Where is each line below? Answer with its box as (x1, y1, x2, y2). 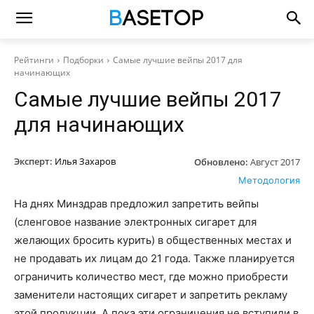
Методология (238, 174, 300, 186)
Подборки (63, 54, 104, 66)
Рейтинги (14, 54, 54, 66)
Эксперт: (14, 155, 53, 168)
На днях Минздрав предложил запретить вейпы (14, 196, 259, 210)
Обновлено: (194, 155, 248, 168)
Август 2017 (250, 155, 300, 168)
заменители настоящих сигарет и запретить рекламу (14, 287, 287, 301)
